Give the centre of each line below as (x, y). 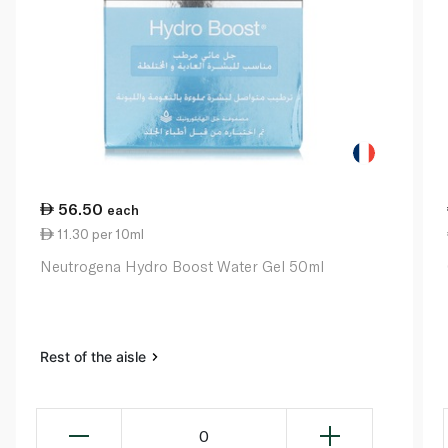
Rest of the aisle (95, 357)
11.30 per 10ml (99, 234)
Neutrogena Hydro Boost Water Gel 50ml (182, 266)
